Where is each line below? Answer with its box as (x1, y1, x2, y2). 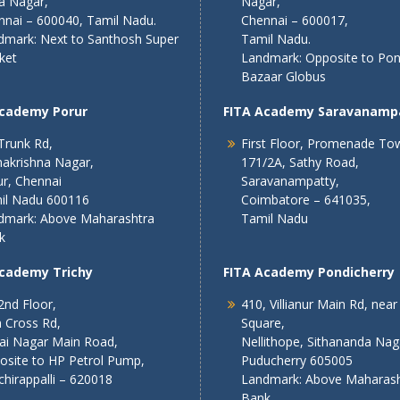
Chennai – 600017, (241, 12, 348, 29)
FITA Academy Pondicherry (223, 263, 395, 280)
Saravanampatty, (241, 172, 339, 189)
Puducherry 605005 (241, 352, 353, 369)
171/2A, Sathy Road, (241, 154, 359, 171)
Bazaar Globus (241, 68, 326, 85)
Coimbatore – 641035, (241, 191, 371, 208)
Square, (241, 314, 285, 331)
